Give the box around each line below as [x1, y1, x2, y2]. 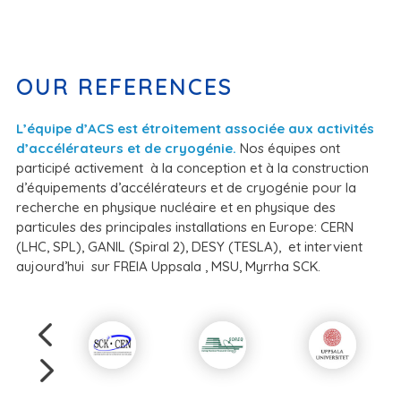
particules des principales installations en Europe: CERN [15, 218, 354, 235]
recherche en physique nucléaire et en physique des [15, 198, 336, 216]
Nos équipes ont [235, 139, 340, 157]
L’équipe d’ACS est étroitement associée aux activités [15, 119, 374, 137]
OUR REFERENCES [15, 73, 233, 101]
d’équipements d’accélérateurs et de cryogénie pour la [15, 178, 356, 196]
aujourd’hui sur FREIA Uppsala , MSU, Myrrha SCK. [15, 257, 320, 275]
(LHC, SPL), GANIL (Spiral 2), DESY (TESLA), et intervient [15, 237, 363, 255]
